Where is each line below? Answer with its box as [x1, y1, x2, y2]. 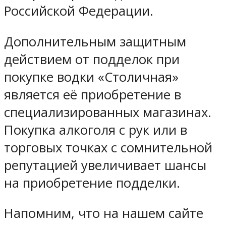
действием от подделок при [4, 50, 180, 68]
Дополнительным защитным [4, 32, 186, 50]
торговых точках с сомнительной [4, 138, 212, 156]
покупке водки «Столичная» [4, 68, 179, 86]
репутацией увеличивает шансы [4, 156, 206, 174]
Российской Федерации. [4, 2, 153, 20]
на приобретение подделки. [4, 174, 180, 192]
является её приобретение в [4, 85, 181, 103]
